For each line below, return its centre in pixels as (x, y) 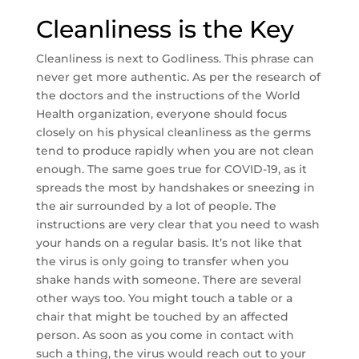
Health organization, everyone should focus (161, 114)
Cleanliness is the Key (165, 29)
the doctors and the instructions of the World (168, 95)
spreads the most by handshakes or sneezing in (175, 188)
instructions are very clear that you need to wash (177, 224)
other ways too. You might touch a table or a (164, 298)
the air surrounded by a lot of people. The (156, 206)
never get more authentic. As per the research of (178, 77)
